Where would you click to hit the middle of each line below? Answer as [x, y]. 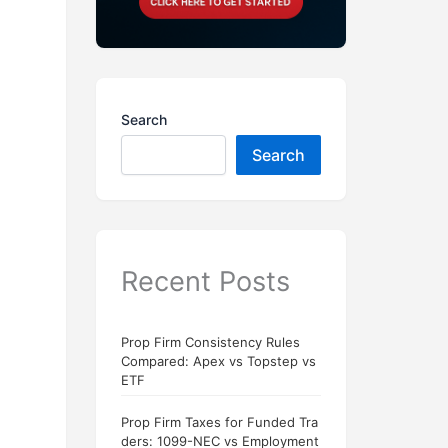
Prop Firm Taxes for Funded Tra [219, 422]
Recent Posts [205, 281]
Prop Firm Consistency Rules [210, 342]
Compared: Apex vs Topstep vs [218, 361]
